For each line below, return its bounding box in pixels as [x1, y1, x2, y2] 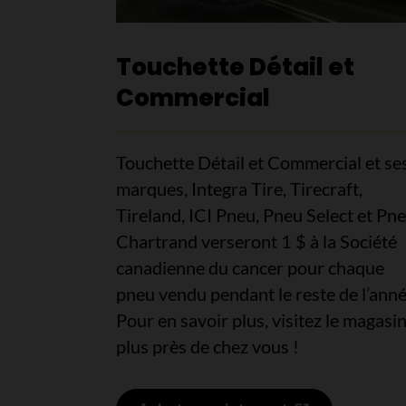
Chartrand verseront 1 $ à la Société [115, 229, 397, 252]
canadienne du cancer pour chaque [115, 256, 384, 278]
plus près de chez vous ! [115, 334, 299, 357]
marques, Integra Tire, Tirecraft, [115, 177, 362, 199]
